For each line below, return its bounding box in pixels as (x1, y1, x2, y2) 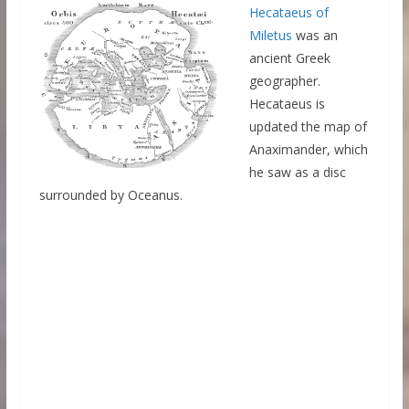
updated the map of (248, 118, 367, 136)
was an (291, 26, 338, 45)
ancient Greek (248, 49, 330, 68)
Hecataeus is (248, 95, 325, 113)
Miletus (248, 26, 292, 45)
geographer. (248, 72, 320, 90)
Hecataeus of (248, 4, 329, 22)
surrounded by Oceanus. (38, 186, 183, 204)
